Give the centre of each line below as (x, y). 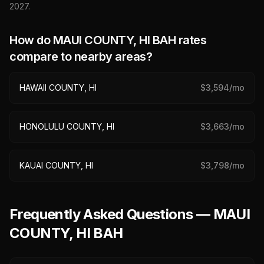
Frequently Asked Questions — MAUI (130, 214)
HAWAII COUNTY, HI (58, 88)
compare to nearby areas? (81, 57)
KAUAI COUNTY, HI (56, 165)
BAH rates (178, 40)
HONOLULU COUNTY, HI (67, 126)
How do (31, 40)
